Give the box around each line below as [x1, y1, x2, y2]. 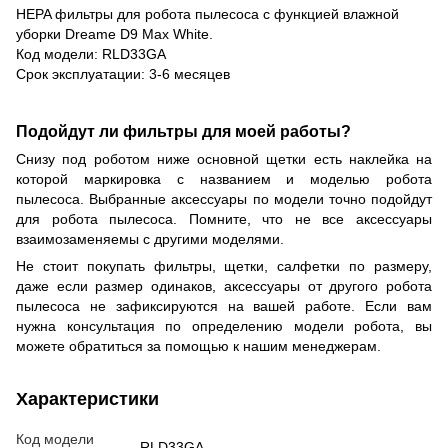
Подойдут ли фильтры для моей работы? [16, 122, 351, 141]
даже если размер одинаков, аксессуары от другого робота [16, 278, 432, 295]
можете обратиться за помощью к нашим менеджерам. [16, 338, 381, 355]
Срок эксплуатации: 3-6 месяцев [16, 65, 230, 82]
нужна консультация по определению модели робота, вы [16, 318, 432, 335]
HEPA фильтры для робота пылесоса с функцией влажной [16, 5, 399, 22]
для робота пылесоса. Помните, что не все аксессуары [16, 211, 432, 228]
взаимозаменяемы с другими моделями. [16, 231, 284, 248]
